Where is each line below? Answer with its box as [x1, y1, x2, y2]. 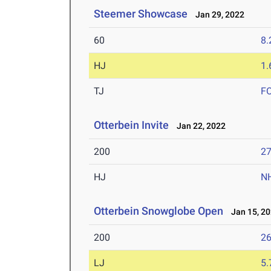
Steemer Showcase [94, 7, 188, 21]
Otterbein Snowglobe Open [94, 204, 224, 218]
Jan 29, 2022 [190, 10, 245, 20]
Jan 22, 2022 [171, 121, 226, 131]
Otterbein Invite [94, 119, 169, 132]
